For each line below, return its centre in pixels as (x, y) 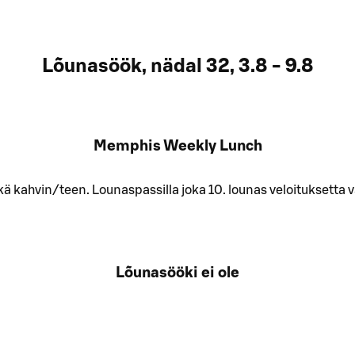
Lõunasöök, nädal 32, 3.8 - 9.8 (177, 66)
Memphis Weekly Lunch (177, 147)
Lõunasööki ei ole (177, 273)
